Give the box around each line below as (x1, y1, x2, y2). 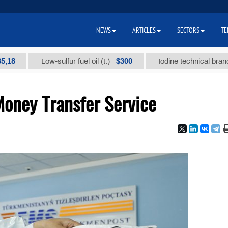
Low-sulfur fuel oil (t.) (15, 57, 87, 65)
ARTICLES (132, 25, 156, 35)
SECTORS (177, 25, 199, 35)
